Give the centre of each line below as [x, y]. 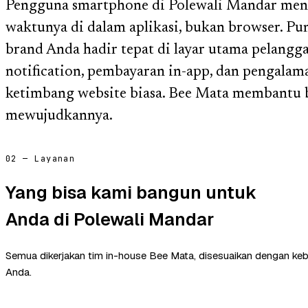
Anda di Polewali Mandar [110, 219]
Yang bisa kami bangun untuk [131, 192]
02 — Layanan [41, 158]
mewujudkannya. [59, 117]
